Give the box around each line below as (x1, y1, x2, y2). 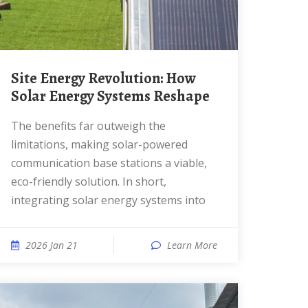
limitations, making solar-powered (11, 137, 188, 152)
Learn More (167, 239, 217, 252)
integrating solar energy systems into (11, 192, 206, 208)
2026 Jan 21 (25, 239, 78, 252)
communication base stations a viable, (11, 155, 207, 170)
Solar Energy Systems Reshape (11, 86, 210, 107)
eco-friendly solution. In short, (11, 174, 166, 189)
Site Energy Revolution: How (11, 68, 19, 89)
